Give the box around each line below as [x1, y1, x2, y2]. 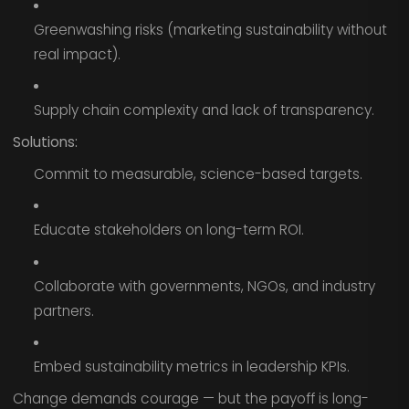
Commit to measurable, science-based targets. [33, 163, 362, 184]
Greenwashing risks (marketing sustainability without [33, 19, 387, 39]
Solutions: [12, 131, 78, 152]
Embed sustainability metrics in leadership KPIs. [33, 357, 350, 377]
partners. [33, 300, 94, 320]
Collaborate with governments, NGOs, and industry [33, 276, 375, 296]
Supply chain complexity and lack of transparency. [33, 100, 374, 121]
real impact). [33, 44, 121, 64]
